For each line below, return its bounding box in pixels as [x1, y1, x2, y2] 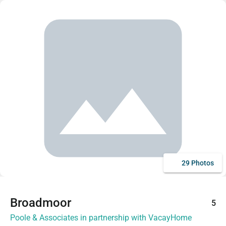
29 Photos [182, 159, 214, 167]
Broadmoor [10, 196, 71, 210]
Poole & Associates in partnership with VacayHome [10, 213, 192, 222]
